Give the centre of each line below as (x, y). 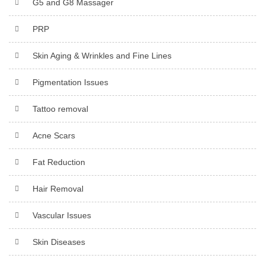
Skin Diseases (59, 242)
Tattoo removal (60, 109)
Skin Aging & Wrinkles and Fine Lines (102, 55)
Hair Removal (58, 188)
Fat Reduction (59, 162)
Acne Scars (54, 135)
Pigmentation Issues (70, 82)
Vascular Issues (62, 215)
